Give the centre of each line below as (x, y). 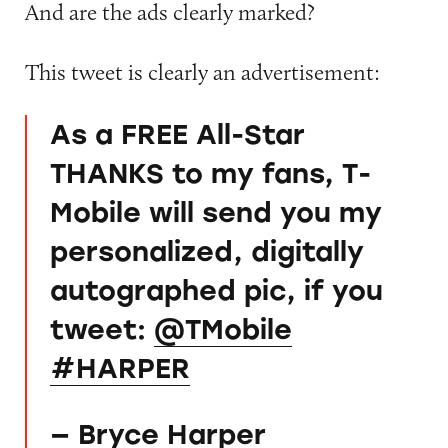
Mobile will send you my (215, 212)
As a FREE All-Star (177, 134)
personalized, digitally (206, 251)
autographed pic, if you (216, 290)
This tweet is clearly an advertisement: (202, 71)
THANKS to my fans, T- (210, 173)
